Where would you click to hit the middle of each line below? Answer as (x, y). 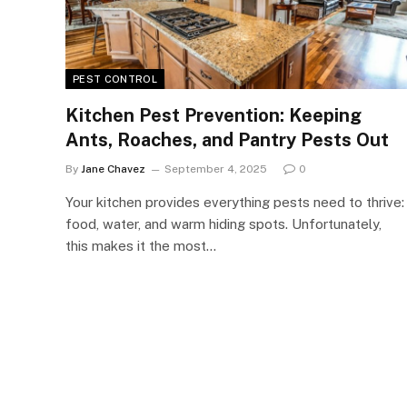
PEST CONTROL (115, 79)
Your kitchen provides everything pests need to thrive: (235, 202)
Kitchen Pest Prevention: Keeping (213, 115)
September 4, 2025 (216, 169)
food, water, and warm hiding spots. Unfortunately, (223, 223)
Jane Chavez (113, 169)
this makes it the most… (141, 245)
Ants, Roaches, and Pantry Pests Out (227, 139)
